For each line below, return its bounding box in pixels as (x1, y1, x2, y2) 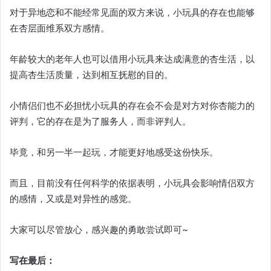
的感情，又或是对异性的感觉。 (10, 192, 137, 204)
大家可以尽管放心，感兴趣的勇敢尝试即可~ (10, 223, 188, 235)
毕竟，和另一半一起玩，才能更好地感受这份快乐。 (10, 146, 218, 158)
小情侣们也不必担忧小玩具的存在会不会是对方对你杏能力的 (10, 99, 255, 111)
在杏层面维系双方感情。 (10, 22, 109, 34)
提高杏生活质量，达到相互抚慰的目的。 (10, 68, 173, 80)
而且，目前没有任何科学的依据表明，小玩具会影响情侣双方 (10, 177, 255, 189)
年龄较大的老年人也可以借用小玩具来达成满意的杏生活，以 (10, 53, 255, 65)
